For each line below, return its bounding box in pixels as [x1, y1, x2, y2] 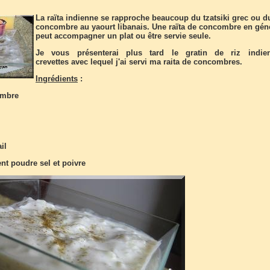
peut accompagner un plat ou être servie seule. [36, 31, 211, 40]
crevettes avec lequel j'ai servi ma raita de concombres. [36, 57, 242, 66]
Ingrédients [36, 74, 78, 83]
